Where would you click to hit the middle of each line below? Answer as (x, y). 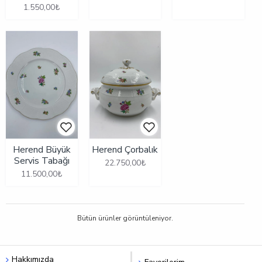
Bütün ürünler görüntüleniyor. (125, 218)
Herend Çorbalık (125, 149)
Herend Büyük (42, 149)
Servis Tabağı (42, 161)
